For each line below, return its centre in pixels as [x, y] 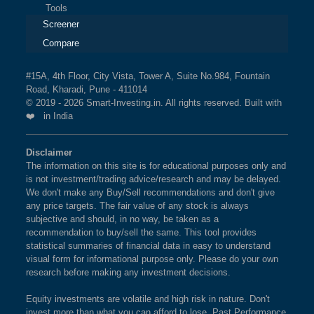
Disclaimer [49, 153]
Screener [61, 25]
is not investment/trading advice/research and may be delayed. [153, 179]
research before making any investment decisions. [128, 273]
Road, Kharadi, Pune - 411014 [87, 90]
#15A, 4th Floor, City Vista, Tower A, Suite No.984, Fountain [148, 76]
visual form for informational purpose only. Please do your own [152, 259]
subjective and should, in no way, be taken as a [122, 219]
